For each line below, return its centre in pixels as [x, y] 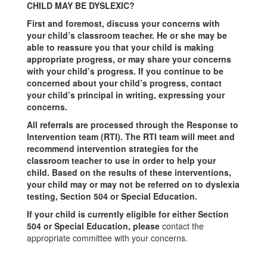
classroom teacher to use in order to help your [121, 160]
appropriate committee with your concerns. [107, 238]
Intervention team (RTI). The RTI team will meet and [131, 136]
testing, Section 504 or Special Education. [112, 196]
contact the [183, 226]
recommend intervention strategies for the [113, 148]
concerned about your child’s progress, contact [124, 83]
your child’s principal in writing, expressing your [126, 95]
